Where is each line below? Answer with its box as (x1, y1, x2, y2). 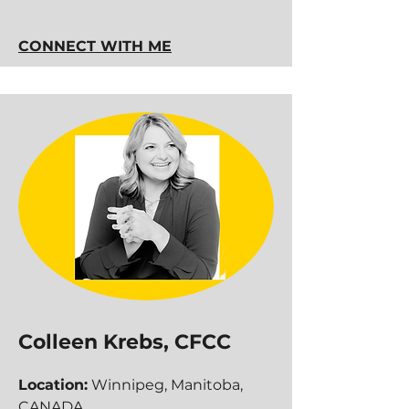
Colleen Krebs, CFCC (18, 330, 231, 354)
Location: (18, 376, 88, 393)
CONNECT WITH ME (18, 37, 172, 55)
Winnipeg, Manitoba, (88, 376, 243, 393)
